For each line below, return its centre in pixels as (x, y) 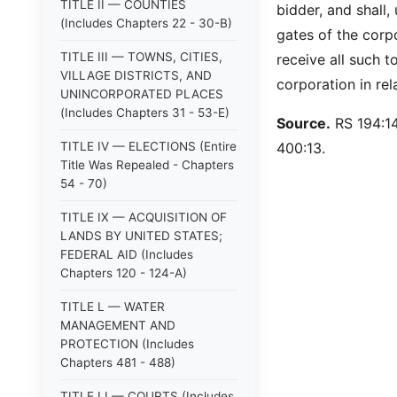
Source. (304, 123)
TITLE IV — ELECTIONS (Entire (148, 146)
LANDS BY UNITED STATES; (141, 236)
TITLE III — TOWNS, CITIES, (141, 57)
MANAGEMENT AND (118, 325)
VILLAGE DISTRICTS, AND (136, 75)
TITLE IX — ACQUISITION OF (144, 217)
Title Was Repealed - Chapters (147, 165)
